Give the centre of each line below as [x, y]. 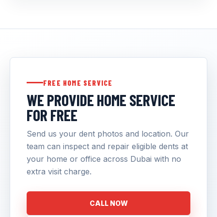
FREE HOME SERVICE [78, 83]
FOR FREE [52, 115]
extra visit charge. [59, 171]
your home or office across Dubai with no [104, 159]
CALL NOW [108, 203]
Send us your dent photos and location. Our [108, 133]
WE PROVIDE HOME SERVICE [101, 100]
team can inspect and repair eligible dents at [107, 146]
